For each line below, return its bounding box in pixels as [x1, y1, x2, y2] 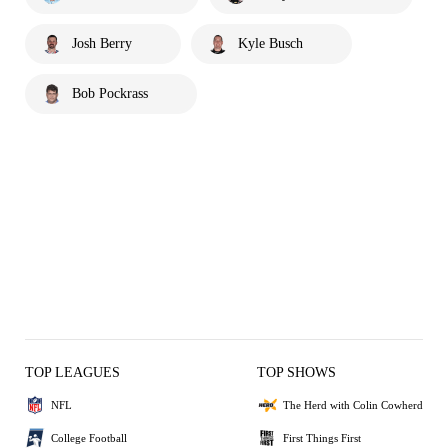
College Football [51, 431, 127, 444]
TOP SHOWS [257, 365, 336, 381]
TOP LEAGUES [25, 365, 120, 381]
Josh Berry [72, 36, 132, 52]
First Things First [283, 431, 361, 444]
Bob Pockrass [72, 86, 148, 102]
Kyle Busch [238, 36, 303, 52]
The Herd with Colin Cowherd [283, 398, 423, 411]
